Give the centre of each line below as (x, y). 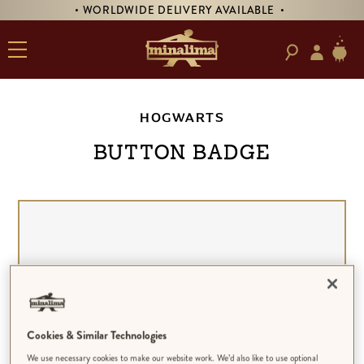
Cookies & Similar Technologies (97, 334)
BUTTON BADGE (182, 154)
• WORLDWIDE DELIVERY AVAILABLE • (180, 10)
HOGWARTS (182, 117)
